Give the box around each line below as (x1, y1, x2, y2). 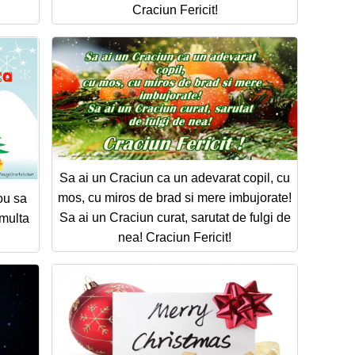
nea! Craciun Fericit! (118, 230, 231, 244)
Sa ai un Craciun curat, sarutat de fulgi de (59, 210, 291, 224)
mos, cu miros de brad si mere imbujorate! (58, 190, 292, 204)
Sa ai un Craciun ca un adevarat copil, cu (59, 170, 290, 185)
